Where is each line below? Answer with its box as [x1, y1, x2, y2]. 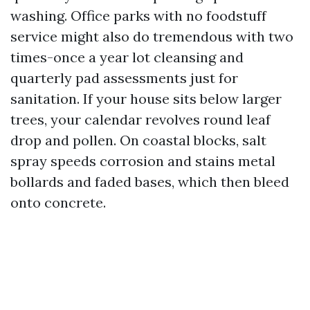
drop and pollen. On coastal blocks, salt [10, 131, 266, 149]
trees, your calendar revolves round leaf [10, 111, 271, 128]
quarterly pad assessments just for [10, 69, 238, 86]
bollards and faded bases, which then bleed [10, 173, 289, 190]
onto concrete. [10, 194, 106, 211]
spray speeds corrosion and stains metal [10, 152, 275, 170]
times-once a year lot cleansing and [10, 48, 244, 66]
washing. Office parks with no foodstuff [10, 7, 266, 24]
